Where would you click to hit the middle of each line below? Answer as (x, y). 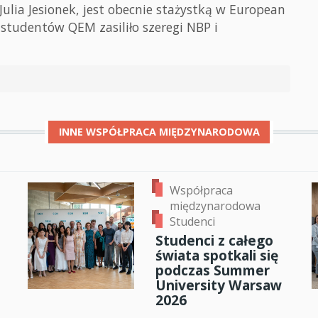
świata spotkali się (216, 256)
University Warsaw (218, 285)
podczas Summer (212, 270)
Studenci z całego (214, 241)
